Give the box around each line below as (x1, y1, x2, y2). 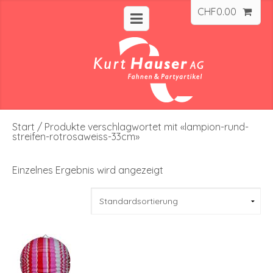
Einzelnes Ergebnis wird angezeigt (12, 163, 163, 176)
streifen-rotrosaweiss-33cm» (12, 130, 140, 143)
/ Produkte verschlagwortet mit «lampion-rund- (35, 120, 249, 133)
